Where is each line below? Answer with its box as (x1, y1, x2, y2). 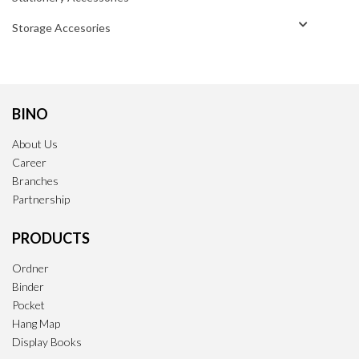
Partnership (12, 192, 70, 206)
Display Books (12, 334, 82, 349)
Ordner (12, 260, 49, 275)
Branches (12, 173, 58, 188)
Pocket (12, 297, 45, 312)
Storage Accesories (12, 20, 111, 34)
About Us (12, 136, 58, 151)
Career (12, 155, 46, 169)
